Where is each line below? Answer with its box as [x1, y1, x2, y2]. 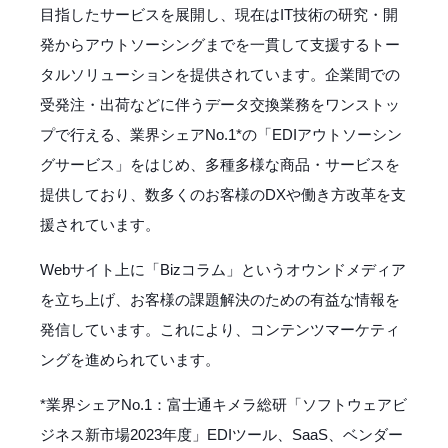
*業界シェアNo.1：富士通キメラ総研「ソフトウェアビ [40, 395, 407, 413]
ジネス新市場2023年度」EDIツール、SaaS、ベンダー [40, 425, 403, 443]
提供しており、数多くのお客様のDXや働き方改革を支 [40, 185, 406, 203]
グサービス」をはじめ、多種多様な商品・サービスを [40, 155, 400, 173]
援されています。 [40, 215, 160, 233]
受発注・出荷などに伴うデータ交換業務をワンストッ [40, 95, 400, 113]
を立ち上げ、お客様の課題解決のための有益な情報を [40, 290, 400, 308]
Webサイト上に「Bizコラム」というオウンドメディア [40, 260, 406, 278]
